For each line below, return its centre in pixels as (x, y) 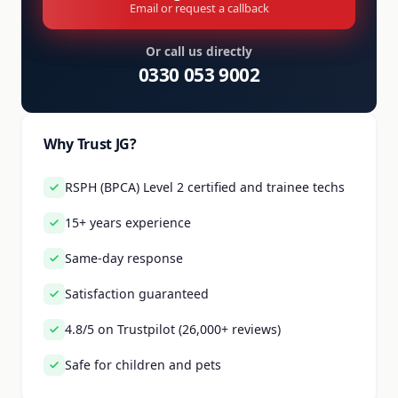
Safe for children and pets (143, 365)
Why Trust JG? (90, 144)
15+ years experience (128, 223)
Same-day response (124, 258)
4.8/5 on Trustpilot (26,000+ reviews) (173, 329)
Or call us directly (199, 51)
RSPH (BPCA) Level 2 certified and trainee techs (205, 187)
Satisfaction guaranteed (137, 294)
